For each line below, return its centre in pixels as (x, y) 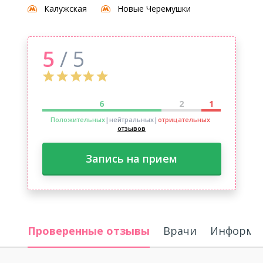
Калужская (65, 9)
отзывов (131, 128)
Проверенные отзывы (88, 231)
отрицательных (184, 119)
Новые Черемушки (154, 9)
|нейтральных (129, 119)
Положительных (77, 119)
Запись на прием (131, 159)
